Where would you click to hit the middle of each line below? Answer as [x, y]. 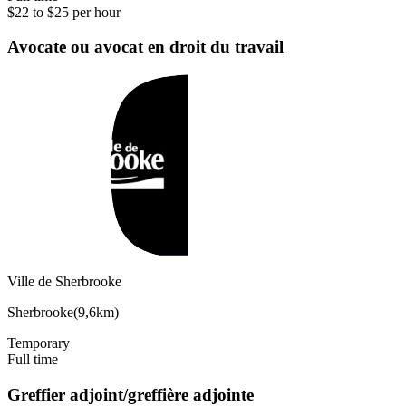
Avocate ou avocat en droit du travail [145, 47]
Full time [33, 360]
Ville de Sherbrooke [64, 282]
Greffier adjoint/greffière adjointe [130, 394]
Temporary [39, 343]
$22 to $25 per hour [64, 12]
